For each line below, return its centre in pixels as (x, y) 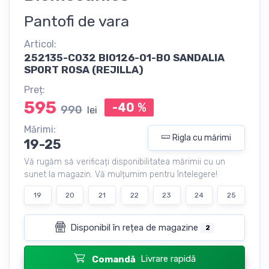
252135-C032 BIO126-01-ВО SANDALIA (124, 57)
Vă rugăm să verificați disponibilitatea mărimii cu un (125, 162)
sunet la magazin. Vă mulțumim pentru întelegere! (121, 174)
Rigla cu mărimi (202, 138)
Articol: (40, 44)
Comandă (113, 259)
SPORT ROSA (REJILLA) (84, 69)
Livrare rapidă (168, 258)
